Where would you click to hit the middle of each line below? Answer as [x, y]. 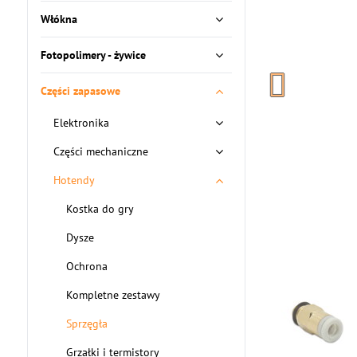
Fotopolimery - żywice [93, 55]
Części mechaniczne [100, 151]
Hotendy [74, 180]
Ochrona [86, 266]
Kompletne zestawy [113, 295]
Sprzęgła [86, 324]
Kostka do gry [100, 209]
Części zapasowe [80, 91]
